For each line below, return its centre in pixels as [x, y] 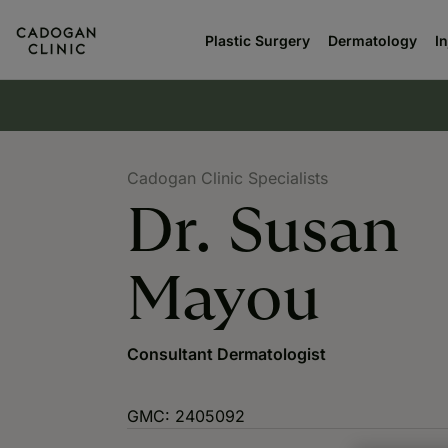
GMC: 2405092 [186, 416]
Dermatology [372, 40]
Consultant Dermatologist [226, 354]
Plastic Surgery [257, 40]
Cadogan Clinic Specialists [227, 178]
